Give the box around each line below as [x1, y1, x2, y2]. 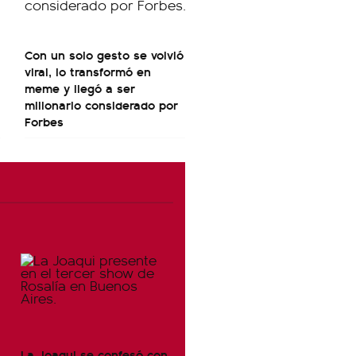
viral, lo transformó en [25, 62, 151, 80]
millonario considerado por [25, 95, 178, 114]
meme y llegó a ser [25, 79, 135, 97]
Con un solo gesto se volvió [25, 45, 184, 64]
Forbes [25, 112, 64, 130]
